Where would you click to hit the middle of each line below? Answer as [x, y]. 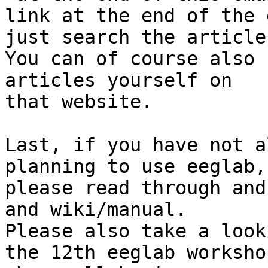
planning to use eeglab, [135, 167]
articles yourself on [118, 80]
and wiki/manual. [96, 210]
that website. [79, 102]
